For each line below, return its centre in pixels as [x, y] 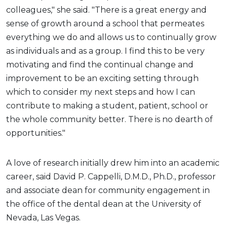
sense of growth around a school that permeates [105, 23]
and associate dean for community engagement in [108, 190]
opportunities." [36, 133]
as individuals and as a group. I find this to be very [105, 51]
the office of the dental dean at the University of [104, 204]
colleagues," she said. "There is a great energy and [106, 10]
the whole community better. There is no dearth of [109, 119]
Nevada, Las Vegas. [43, 217]
